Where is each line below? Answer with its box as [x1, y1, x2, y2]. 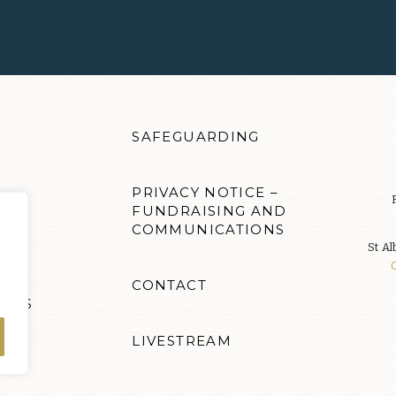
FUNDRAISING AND [132, 202, 287, 219]
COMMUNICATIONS [132, 221, 286, 238]
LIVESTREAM [132, 332, 232, 349]
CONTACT [132, 277, 207, 293]
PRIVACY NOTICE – [132, 184, 278, 201]
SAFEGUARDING [132, 128, 260, 145]
